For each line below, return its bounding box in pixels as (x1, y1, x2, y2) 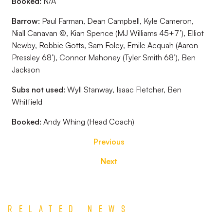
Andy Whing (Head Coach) (43, 117, 134, 127)
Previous (93, 137, 125, 146)
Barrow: (12, 16, 42, 26)
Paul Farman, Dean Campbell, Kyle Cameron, (42, 16, 194, 26)
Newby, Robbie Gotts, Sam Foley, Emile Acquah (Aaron (12, 40, 198, 50)
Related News (8, 203, 131, 214)
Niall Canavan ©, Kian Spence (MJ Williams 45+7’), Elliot (12, 28, 204, 38)
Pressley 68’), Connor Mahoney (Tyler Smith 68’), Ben (12, 53, 196, 62)
